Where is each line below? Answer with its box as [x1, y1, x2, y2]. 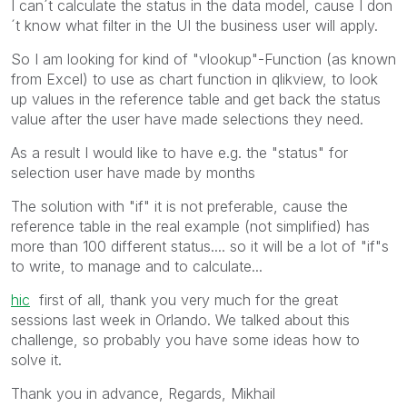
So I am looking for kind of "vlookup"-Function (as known [11, 49, 396, 68]
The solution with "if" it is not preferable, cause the [11, 196, 348, 215]
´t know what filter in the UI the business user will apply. [11, 15, 378, 35]
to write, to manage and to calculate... [11, 256, 263, 275]
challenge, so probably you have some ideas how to [11, 330, 360, 349]
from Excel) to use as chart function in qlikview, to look [11, 69, 378, 88]
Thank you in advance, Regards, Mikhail [11, 383, 275, 402]
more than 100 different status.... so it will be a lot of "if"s [11, 236, 389, 255]
